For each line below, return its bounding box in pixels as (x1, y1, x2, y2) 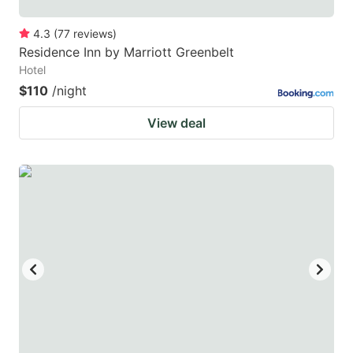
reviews (73, 26, 113, 40)
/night (52, 82, 87, 98)
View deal (147, 114, 206, 131)
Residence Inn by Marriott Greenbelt (19, 43, 234, 60)
